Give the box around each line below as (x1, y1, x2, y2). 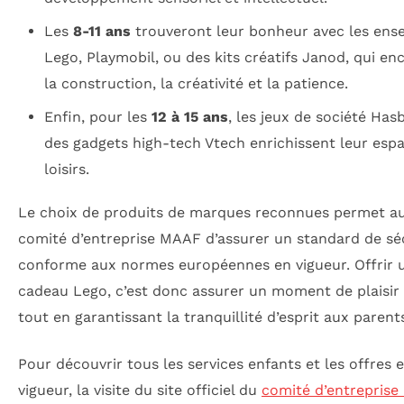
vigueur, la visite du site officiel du (18, 381, 262, 399)
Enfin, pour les (43, 108, 151, 126)
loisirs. (43, 161, 89, 179)
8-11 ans (72, 23, 131, 41)
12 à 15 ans (151, 108, 228, 126)
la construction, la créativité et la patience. (43, 75, 348, 93)
